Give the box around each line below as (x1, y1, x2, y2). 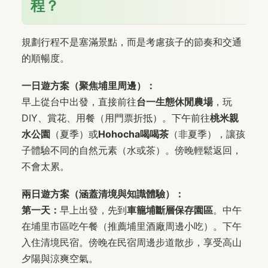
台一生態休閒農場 (136, 96, 213, 108)
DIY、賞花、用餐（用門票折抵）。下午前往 (22, 112, 210, 124)
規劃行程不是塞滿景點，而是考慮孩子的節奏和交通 (22, 36, 242, 48)
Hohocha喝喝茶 (98, 128, 169, 141)
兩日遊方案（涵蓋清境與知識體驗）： (22, 188, 184, 200)
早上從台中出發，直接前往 (22, 96, 136, 108)
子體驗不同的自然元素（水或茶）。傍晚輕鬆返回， (22, 144, 242, 157)
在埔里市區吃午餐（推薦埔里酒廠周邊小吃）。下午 (22, 220, 242, 233)
